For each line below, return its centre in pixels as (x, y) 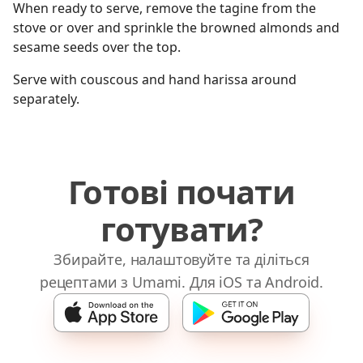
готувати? (181, 229)
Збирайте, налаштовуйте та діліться (181, 259)
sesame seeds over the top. (97, 47)
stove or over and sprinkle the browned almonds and (176, 28)
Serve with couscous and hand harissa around (155, 79)
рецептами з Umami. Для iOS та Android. (181, 282)
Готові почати (181, 192)
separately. (46, 99)
